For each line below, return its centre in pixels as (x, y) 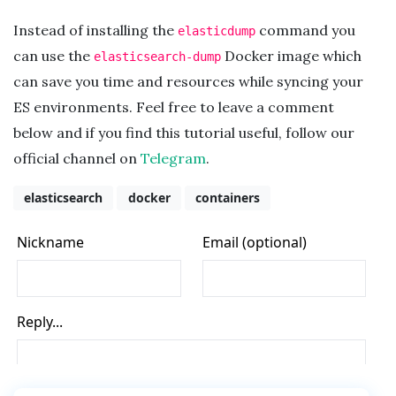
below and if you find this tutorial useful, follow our (184, 132)
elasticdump (217, 30)
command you (305, 30)
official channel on (77, 158)
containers (227, 198)
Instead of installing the (95, 30)
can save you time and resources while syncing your (188, 81)
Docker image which (291, 55)
